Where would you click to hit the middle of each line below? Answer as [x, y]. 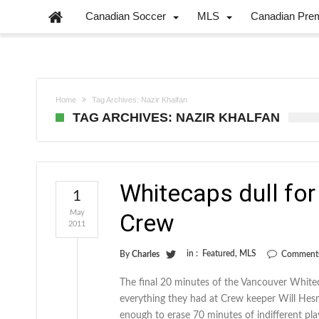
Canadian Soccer [126, 16]
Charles [146, 254]
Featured [219, 253]
